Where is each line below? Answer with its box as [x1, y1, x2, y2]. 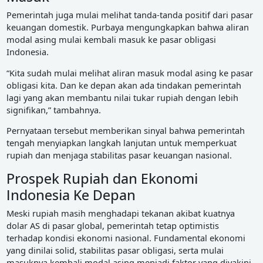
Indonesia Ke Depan [6, 185, 136, 204]
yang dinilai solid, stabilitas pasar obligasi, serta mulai [6, 244, 224, 256]
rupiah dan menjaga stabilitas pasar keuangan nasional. [6, 149, 232, 161]
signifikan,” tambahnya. [6, 103, 101, 116]
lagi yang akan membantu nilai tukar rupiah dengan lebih [6, 91, 238, 103]
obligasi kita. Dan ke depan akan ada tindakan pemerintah [6, 79, 241, 91]
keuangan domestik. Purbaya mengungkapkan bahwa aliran [6, 21, 249, 33]
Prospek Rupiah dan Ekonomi [6, 168, 198, 188]
